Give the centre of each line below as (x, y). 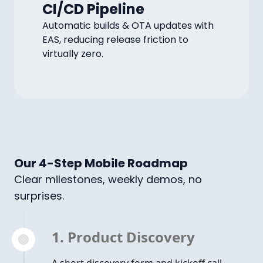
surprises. (39, 196)
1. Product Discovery (123, 237)
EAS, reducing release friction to (115, 40)
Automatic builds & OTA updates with (128, 26)
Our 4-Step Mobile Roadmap (101, 163)
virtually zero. (73, 54)
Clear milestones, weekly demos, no (108, 179)
